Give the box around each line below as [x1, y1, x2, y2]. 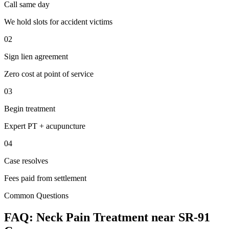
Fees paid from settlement [4, 173, 86, 182]
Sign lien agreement [4, 52, 68, 61]
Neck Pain [36, 210, 90, 224]
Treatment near [90, 210, 178, 224]
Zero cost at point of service [4, 69, 94, 78]
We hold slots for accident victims [4, 17, 112, 26]
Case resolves [4, 156, 48, 165]
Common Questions [4, 191, 68, 200]
